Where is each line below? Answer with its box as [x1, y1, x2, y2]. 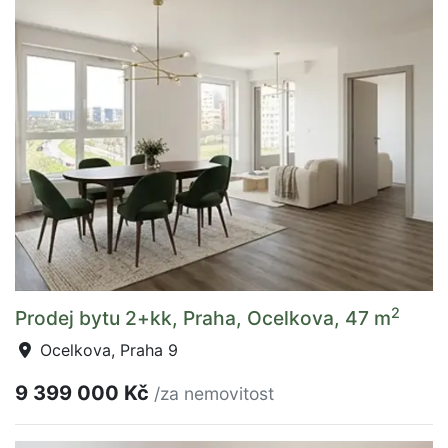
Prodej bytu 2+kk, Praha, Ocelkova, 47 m [15, 306, 391, 330]
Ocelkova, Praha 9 [35, 340, 178, 360]
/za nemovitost [154, 383, 274, 404]
